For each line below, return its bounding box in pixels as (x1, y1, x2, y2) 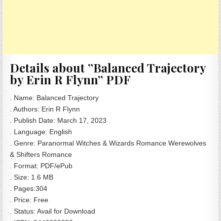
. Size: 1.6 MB (10, 173, 54, 182)
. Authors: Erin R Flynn (10, 105, 80, 113)
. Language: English (10, 128, 73, 136)
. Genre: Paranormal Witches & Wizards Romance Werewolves (10, 139, 207, 147)
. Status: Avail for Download (10, 207, 96, 216)
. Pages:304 (10, 184, 48, 193)
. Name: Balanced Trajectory (10, 94, 99, 102)
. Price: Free (10, 196, 49, 204)
